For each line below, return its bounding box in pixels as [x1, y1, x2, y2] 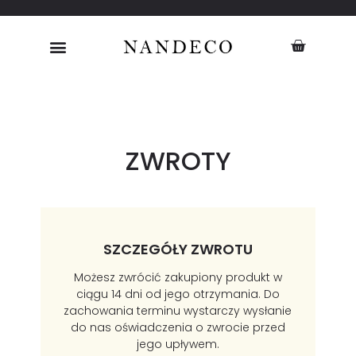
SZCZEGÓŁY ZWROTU [103, 238, 253, 259]
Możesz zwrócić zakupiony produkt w [73, 269, 282, 286]
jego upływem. [136, 336, 219, 353]
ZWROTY [124, 143, 231, 180]
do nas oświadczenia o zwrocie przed [70, 319, 285, 336]
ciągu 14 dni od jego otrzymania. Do [75, 286, 280, 303]
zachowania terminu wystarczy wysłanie [64, 303, 292, 319]
